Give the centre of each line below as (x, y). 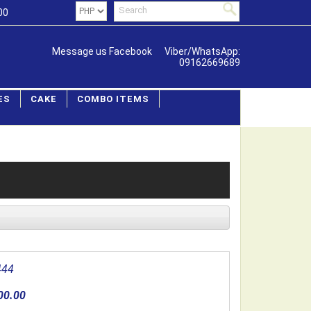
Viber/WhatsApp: (202, 51)
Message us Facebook (102, 51)
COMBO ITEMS (113, 99)
